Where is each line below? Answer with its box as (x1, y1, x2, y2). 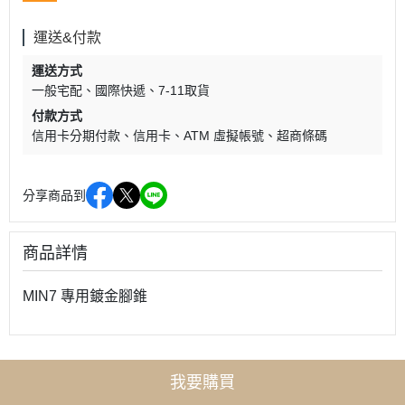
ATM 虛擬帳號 (184, 127, 264, 143)
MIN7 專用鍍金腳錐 (23, 287, 147, 304)
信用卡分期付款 (32, 127, 120, 143)
